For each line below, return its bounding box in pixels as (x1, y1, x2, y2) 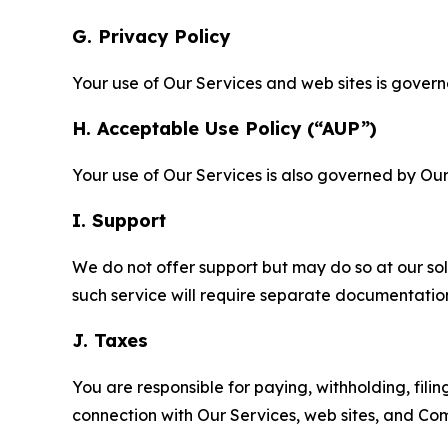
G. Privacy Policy (72, 24, 230, 48)
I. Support (72, 208, 166, 232)
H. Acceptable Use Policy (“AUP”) (72, 116, 377, 140)
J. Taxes (72, 328, 148, 352)
